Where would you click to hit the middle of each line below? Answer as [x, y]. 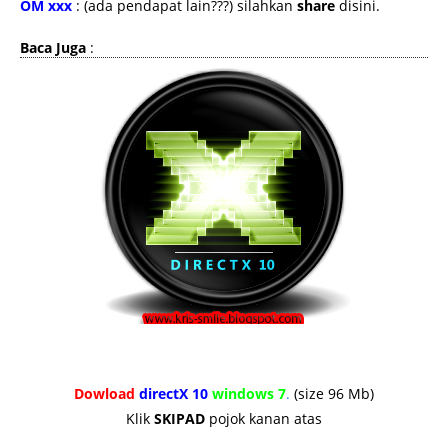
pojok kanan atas [263, 418]
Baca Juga [53, 47]
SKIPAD [179, 418]
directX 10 [173, 393]
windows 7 [249, 393]
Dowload [104, 393]
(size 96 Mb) [332, 393]
